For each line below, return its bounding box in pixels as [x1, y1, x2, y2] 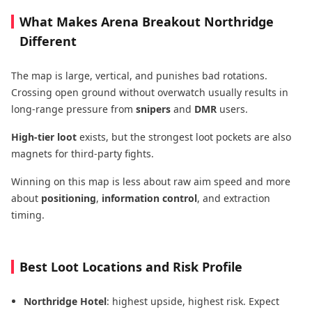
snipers [136, 102, 171, 116]
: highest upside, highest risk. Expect [107, 295, 279, 308]
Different [19, 33, 77, 49]
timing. [11, 208, 45, 221]
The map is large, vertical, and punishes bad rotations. [11, 69, 267, 82]
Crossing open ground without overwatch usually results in [11, 86, 288, 99]
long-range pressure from [11, 102, 136, 116]
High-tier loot [11, 130, 77, 143]
